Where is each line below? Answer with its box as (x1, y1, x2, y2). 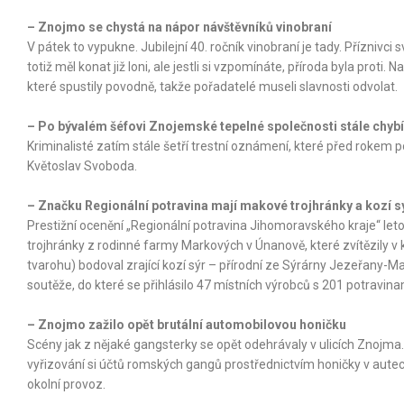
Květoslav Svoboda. (27, 158, 137, 173)
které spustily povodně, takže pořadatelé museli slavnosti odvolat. (27, 78, 398, 94)
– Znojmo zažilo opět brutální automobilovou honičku (27, 317, 346, 332)
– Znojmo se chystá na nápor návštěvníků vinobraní (27, 19, 332, 34)
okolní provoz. (27, 376, 106, 391)
